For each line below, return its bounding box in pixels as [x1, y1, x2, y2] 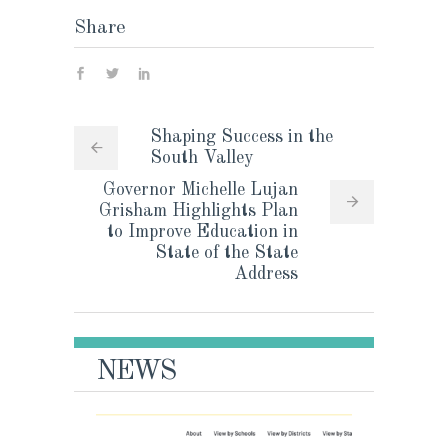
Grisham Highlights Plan [99, 201, 298, 220]
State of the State [155, 243, 298, 262]
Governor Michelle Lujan [103, 180, 298, 199]
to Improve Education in [107, 222, 298, 241]
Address [234, 264, 298, 283]
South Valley [150, 148, 254, 167]
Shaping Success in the [150, 127, 333, 146]
